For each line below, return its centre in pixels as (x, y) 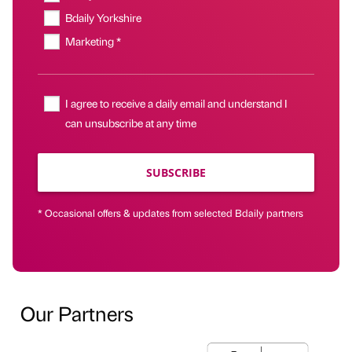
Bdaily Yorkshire (104, 18)
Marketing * (93, 41)
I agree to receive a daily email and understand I (177, 103)
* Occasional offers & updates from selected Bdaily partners (170, 213)
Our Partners (77, 313)
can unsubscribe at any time (131, 123)
